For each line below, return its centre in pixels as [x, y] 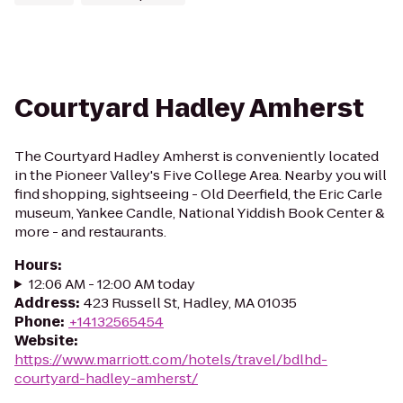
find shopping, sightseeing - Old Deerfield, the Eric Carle [198, 194]
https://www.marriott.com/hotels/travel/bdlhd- [171, 359]
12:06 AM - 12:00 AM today [112, 284]
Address [45, 303]
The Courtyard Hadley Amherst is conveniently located [197, 156]
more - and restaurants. [90, 232]
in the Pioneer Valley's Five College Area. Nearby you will [201, 175]
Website [44, 340]
